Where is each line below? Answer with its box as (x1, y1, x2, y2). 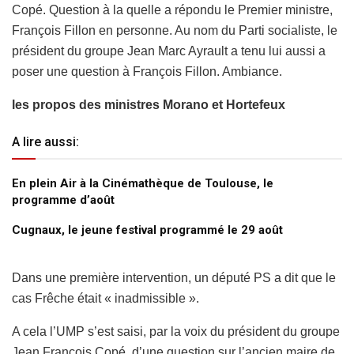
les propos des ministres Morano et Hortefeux (12, 97, 285, 111)
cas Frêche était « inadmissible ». (12, 291, 199, 305)
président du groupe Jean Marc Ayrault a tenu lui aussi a (12, 43, 326, 58)
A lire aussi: (12, 134, 79, 149)
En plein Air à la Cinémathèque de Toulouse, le (12, 175, 273, 190)
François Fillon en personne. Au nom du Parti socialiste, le (12, 23, 337, 37)
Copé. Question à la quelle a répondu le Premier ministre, (12, 2, 333, 17)
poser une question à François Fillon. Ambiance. (12, 64, 282, 78)
